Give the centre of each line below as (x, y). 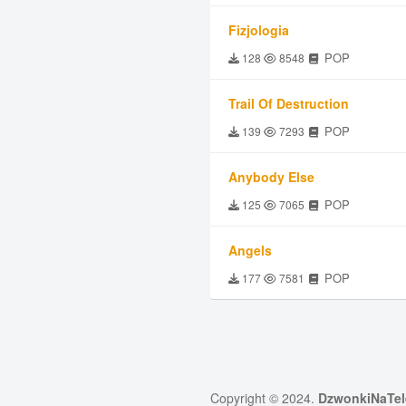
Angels (250, 250)
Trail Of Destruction (289, 103)
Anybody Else (271, 177)
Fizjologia (259, 30)
